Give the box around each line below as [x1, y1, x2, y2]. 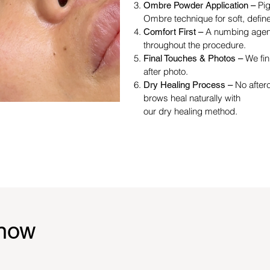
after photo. [143, 65, 188, 77]
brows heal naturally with [143, 92, 240, 104]
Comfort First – [143, 26, 206, 37]
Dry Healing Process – [143, 79, 235, 90]
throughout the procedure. [143, 39, 246, 51]
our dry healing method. [143, 105, 237, 117]
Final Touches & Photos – [143, 52, 245, 63]
